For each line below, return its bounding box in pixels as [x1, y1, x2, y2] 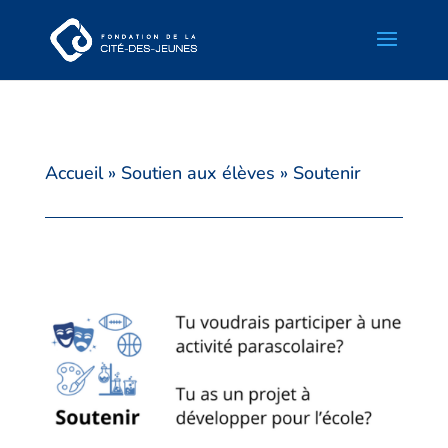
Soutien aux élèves [120, 161, 275, 185]
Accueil [44, 161, 103, 185]
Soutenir [292, 161, 361, 185]
